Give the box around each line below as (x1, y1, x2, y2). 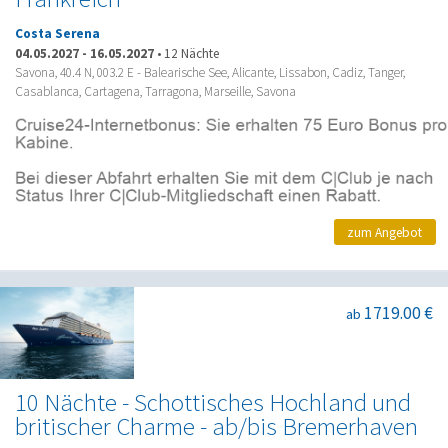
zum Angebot (347, 223, 423, 241)
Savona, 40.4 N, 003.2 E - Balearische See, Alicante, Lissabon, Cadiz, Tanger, (15, 63, 405, 81)
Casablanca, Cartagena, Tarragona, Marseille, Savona (15, 82, 296, 100)
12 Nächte (164, 44, 219, 62)
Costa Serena (15, 25, 100, 43)
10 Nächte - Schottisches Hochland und (15, 387, 411, 419)
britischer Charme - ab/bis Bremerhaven (15, 411, 418, 443)
